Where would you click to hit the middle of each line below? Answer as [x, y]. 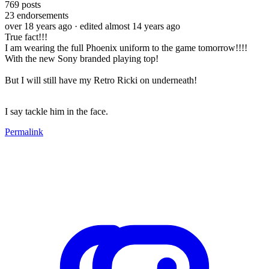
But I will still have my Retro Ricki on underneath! [101, 80]
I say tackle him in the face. [56, 111]
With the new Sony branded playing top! [82, 58]
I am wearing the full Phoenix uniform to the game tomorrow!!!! [126, 47]
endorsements [41, 15]
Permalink [24, 131]
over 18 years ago [38, 26]
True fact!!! [26, 37]
